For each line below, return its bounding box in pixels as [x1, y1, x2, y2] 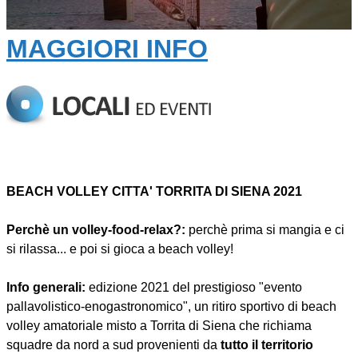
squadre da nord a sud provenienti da [6, 338, 221, 352]
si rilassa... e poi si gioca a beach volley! [6, 242, 233, 257]
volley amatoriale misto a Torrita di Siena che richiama [6, 319, 312, 333]
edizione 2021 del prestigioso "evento [86, 280, 302, 295]
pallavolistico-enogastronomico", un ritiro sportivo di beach [6, 300, 336, 314]
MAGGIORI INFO [6, 34, 208, 63]
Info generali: [6, 280, 86, 295]
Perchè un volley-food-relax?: [6, 223, 185, 237]
